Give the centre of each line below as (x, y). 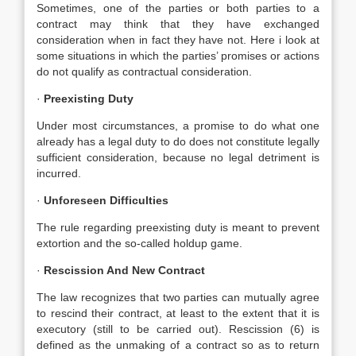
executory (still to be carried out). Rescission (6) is (178, 329)
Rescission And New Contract (124, 270)
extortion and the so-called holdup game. (139, 243)
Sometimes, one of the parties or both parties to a (178, 8)
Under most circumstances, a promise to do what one (178, 126)
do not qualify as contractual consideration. (144, 72)
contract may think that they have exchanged (178, 24)
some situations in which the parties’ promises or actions (178, 56)
